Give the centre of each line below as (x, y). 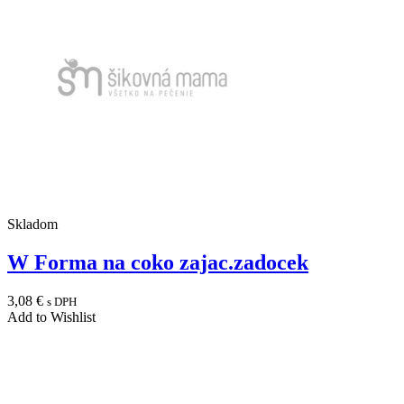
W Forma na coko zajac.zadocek (158, 263)
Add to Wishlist (51, 317)
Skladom (32, 225)
